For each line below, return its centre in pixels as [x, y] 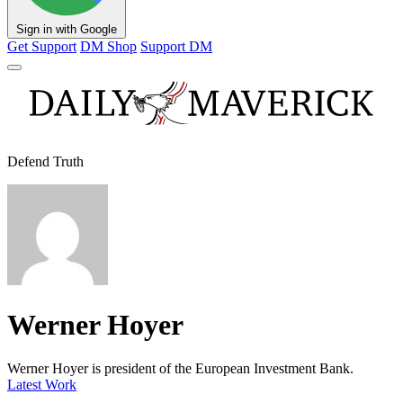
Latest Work [42, 385]
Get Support [42, 47]
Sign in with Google [67, 30]
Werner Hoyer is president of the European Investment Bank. [180, 369]
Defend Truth [45, 162]
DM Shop [108, 47]
